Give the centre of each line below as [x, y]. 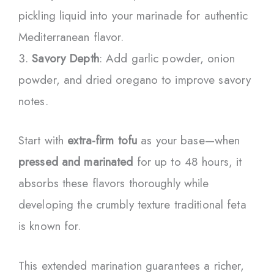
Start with [43, 140]
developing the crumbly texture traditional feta [132, 204]
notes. [33, 102]
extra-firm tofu [102, 140]
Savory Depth [65, 59]
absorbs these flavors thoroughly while [114, 183]
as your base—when [189, 140]
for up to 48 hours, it [187, 161]
